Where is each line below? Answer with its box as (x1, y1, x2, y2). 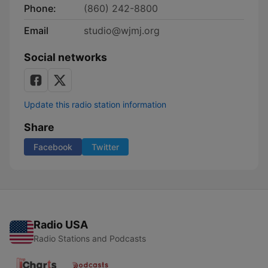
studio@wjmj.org (84, 25, 160, 36)
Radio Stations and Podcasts (33, 233, 146, 243)
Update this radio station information (24, 99, 166, 109)
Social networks (24, 51, 107, 63)
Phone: (24, 2, 56, 14)
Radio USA (33, 218, 88, 231)
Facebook (33, 142, 72, 152)
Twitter (92, 142, 119, 152)
